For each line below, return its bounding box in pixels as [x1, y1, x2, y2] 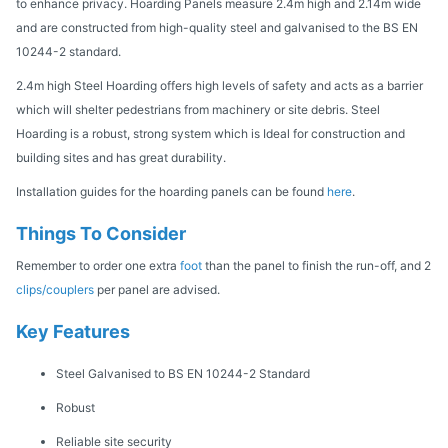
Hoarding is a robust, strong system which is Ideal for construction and [16, 126, 405, 142]
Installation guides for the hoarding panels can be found [16, 184, 327, 200]
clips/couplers [16, 282, 94, 298]
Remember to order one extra [16, 258, 177, 274]
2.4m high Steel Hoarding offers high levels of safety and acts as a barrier [16, 78, 423, 94]
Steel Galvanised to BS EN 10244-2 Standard [56, 366, 310, 382]
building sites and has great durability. [16, 150, 226, 166]
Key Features [16, 321, 130, 343]
